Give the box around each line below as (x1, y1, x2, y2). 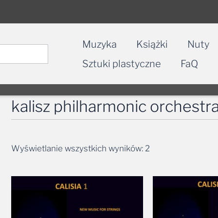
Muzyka (82, 38, 117, 50)
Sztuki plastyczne (82, 57, 161, 70)
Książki (136, 38, 168, 50)
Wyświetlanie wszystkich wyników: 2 (11, 143, 150, 153)
